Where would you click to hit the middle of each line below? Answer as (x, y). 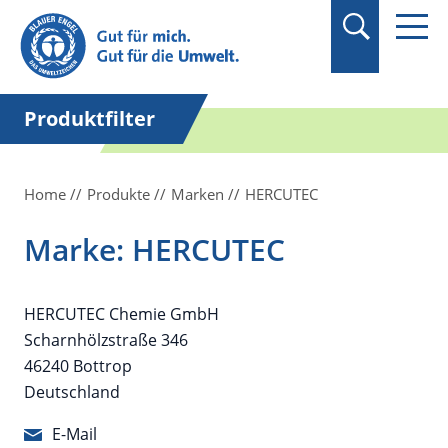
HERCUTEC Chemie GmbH (121, 314)
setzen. (80, 59)
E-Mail (74, 434)
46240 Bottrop (78, 366)
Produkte (118, 194)
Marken (197, 194)
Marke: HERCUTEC (154, 249)
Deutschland (72, 392)
